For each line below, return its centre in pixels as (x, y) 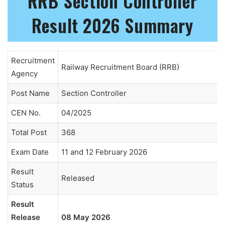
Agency (24, 73)
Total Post (29, 132)
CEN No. (26, 113)
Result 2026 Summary (113, 25)
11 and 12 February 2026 (104, 152)
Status (22, 184)
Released (78, 178)
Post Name (30, 93)
